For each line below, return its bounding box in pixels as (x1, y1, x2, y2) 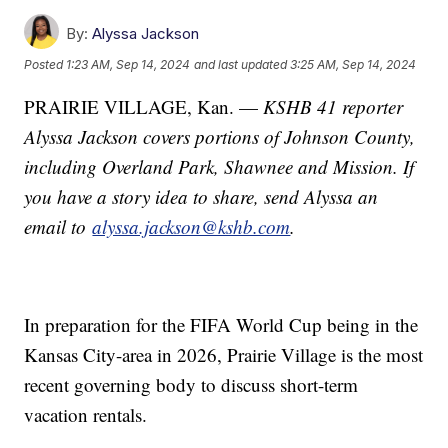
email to (24, 213, 93, 239)
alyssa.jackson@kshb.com (92, 213, 291, 239)
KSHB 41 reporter (263, 93, 404, 119)
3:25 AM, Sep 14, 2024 (290, 57, 417, 73)
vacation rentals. (24, 401, 148, 427)
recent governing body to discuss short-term (24, 371, 359, 397)
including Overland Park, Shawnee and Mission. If (24, 153, 415, 179)
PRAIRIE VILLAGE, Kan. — (24, 93, 264, 119)
